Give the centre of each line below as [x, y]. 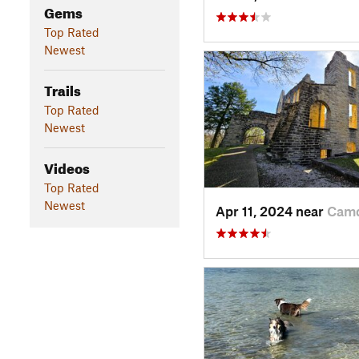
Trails [62, 88]
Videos [67, 166]
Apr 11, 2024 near [271, 210]
